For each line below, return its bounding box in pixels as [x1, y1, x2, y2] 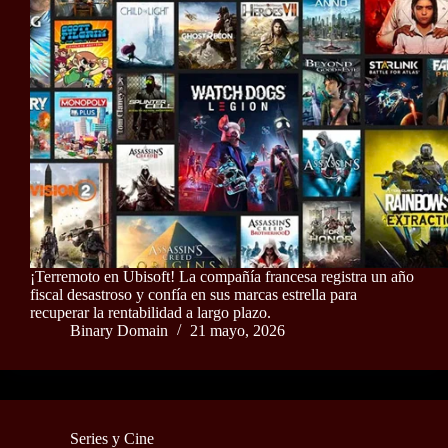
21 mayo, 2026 [190, 322, 285, 340]
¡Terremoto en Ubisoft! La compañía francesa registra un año [30, 268, 414, 286]
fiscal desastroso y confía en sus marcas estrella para [30, 286, 357, 304]
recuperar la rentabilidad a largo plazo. [30, 304, 271, 322]
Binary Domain [70, 322, 168, 340]
